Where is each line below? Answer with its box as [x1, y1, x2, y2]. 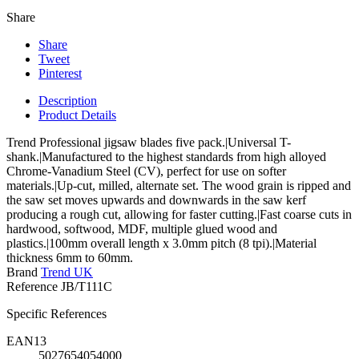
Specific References [6, 307, 107, 321]
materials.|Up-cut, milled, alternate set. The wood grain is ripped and [6, 179, 351, 193]
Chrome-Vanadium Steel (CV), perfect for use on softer [6, 164, 286, 179]
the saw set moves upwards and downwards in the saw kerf [6, 193, 306, 208]
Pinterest [38, 67, 82, 81]
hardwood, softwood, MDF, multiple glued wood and [6, 222, 277, 236]
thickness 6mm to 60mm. [6, 251, 133, 265]
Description [38, 94, 97, 108]
